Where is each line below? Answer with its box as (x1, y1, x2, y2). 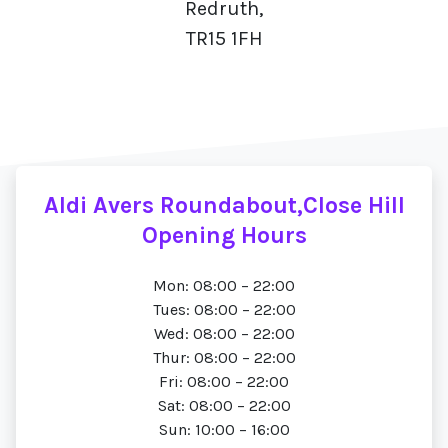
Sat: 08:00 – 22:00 (157, 396, 291, 415)
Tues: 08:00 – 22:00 (152, 300, 296, 319)
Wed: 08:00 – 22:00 (153, 324, 295, 343)
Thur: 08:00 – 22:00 (152, 348, 296, 367)
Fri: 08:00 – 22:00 (159, 372, 289, 391)
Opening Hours (141, 221, 307, 249)
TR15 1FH (185, 27, 263, 50)
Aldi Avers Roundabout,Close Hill (43, 191, 405, 219)
